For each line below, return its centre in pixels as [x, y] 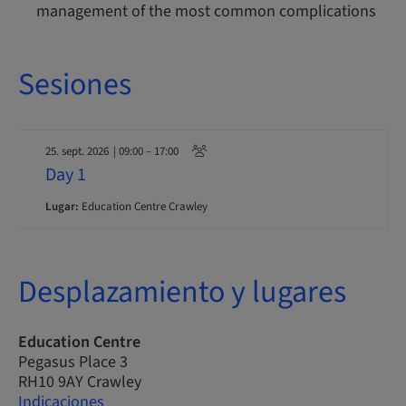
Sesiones [75, 85]
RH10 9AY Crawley [80, 382]
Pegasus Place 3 [73, 362]
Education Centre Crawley [143, 207]
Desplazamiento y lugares [182, 292]
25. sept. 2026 [77, 151]
